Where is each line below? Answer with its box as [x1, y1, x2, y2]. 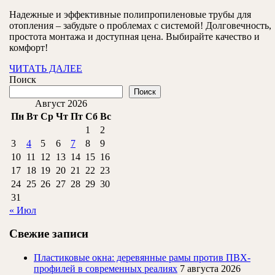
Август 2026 [35, 98, 87, 109]
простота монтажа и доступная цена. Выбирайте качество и [9, 31, 260, 42]
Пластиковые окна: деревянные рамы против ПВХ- [34, 252, 250, 263]
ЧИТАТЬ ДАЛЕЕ [9, 63, 82, 74]
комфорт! [9, 42, 48, 53]
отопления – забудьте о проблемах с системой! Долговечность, [9, 20, 271, 31]
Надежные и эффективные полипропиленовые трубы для [9, 9, 251, 20]
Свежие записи [9, 227, 88, 241]
